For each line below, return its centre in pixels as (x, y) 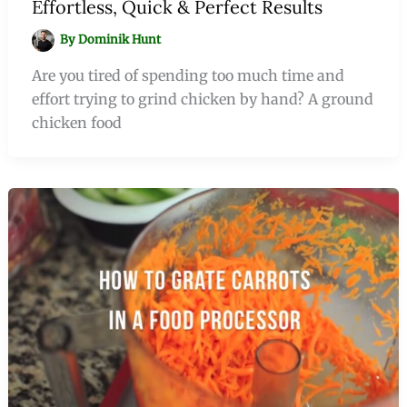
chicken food (76, 122)
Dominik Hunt (120, 39)
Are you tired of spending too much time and (188, 75)
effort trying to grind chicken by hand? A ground (202, 99)
